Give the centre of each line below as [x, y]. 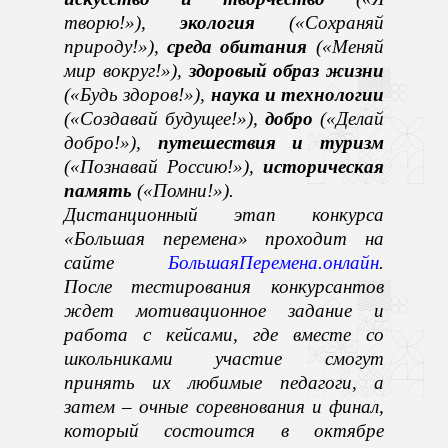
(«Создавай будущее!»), [164, 118]
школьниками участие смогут [224, 358]
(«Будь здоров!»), [137, 94]
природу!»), [111, 46]
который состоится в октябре [224, 430]
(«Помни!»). [182, 190]
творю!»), [121, 22]
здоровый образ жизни [286, 70]
